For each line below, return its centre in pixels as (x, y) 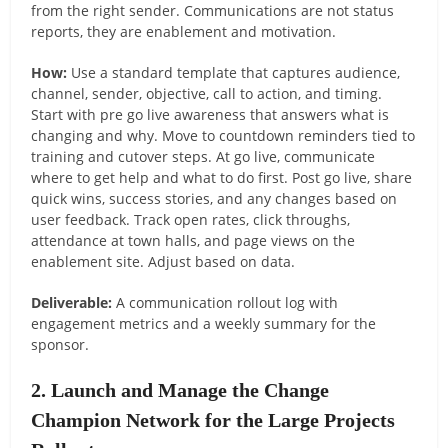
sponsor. (60, 344)
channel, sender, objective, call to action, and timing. (207, 93)
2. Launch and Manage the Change (180, 389)
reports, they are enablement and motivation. (184, 31)
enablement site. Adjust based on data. (163, 261)
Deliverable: (72, 302)
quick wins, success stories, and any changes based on (214, 198)
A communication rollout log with (225, 302)
